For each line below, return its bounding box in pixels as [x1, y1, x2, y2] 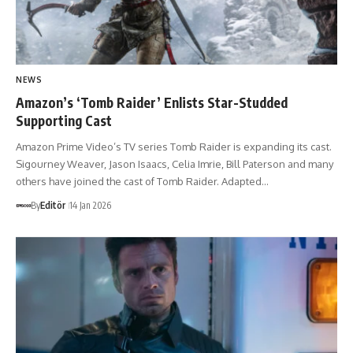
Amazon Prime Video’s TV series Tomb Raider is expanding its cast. [16, 139, 332, 153]
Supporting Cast [16, 111, 112, 129]
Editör [39, 199, 65, 211]
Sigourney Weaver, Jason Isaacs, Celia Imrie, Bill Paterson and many [16, 157, 333, 170]
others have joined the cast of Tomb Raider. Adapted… [16, 174, 269, 188]
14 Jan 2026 [69, 199, 111, 211]
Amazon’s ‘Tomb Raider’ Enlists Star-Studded [16, 93, 288, 111]
